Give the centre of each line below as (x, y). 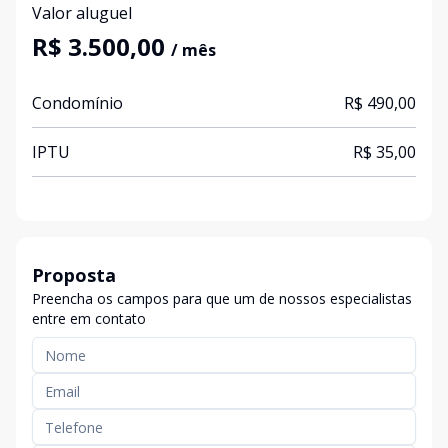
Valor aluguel (82, 13)
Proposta (74, 275)
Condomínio (77, 103)
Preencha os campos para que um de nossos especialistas (222, 298)
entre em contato (89, 318)
